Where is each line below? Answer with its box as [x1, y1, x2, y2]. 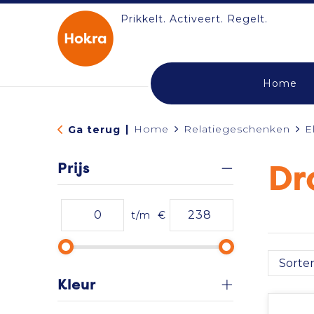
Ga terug [67, 123, 121, 136]
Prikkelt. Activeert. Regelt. [120, 13, 268, 25]
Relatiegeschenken [183, 123, 290, 135]
